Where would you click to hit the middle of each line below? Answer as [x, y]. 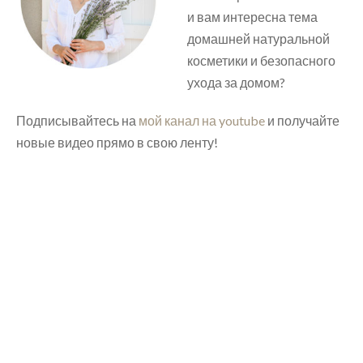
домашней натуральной [258, 39]
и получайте [302, 121]
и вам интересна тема [252, 17]
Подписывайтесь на [77, 121]
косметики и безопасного [261, 61]
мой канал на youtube [202, 121]
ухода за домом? [236, 83]
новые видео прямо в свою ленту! [117, 143]
